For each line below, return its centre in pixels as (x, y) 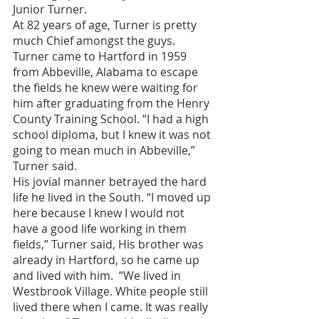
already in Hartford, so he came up (108, 260)
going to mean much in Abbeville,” (105, 150)
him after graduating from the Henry (113, 103)
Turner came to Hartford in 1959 (101, 56)
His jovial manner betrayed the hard (111, 181)
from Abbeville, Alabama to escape (107, 72)
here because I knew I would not (100, 213)
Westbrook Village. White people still (112, 291)
